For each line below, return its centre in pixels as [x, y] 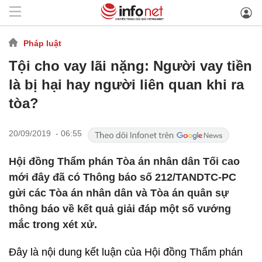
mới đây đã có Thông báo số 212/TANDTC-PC [123, 177]
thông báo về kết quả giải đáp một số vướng [120, 209]
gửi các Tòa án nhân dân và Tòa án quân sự [119, 193]
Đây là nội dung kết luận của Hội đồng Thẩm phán [126, 252]
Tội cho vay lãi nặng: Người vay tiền [130, 66]
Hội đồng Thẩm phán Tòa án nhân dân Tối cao [124, 161]
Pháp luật [42, 43]
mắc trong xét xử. [53, 225]
